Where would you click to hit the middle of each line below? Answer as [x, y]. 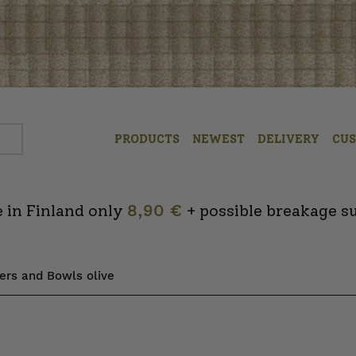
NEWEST [219, 139]
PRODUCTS [147, 139]
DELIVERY [288, 139]
